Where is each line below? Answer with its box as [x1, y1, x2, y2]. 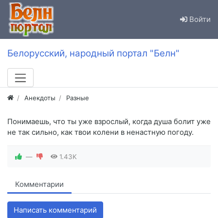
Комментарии [15, 179, 64, 189]
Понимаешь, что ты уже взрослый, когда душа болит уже [7, 116, 211, 126]
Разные [66, 93, 90, 102]
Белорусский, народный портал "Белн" [7, 48, 180, 59]
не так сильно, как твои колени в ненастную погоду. [7, 127, 194, 137]
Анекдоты [24, 93, 56, 102]
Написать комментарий [14, 205, 97, 215]
